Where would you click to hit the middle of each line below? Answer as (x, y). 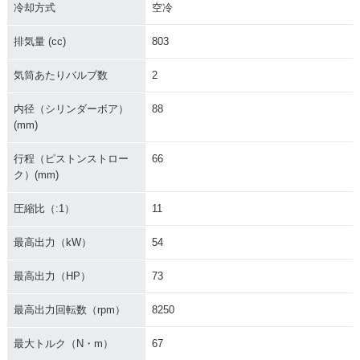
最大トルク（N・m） (63, 344)
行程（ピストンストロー (71, 159)
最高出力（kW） (52, 243)
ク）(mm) (36, 175)
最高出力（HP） (52, 276)
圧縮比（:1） (44, 209)
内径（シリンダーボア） (71, 109)
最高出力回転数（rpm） (69, 310)
